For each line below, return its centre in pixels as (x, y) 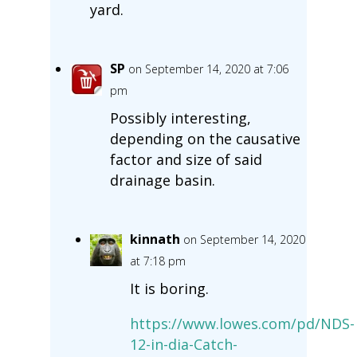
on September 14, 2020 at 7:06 (208, 69)
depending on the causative (205, 138)
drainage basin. (162, 180)
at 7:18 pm (157, 261)
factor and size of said (186, 159)
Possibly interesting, (180, 118)
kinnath (155, 239)
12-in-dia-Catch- (183, 344)
